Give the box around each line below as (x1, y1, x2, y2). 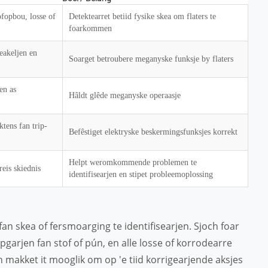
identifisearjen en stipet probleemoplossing (69, 170, 213, 179)
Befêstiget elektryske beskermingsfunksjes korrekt (69, 127, 237, 136)
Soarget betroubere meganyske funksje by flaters (69, 54, 233, 63)
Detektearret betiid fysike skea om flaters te (69, 12, 216, 21)
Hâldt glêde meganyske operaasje (69, 91, 181, 100)
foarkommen (69, 24, 112, 33)
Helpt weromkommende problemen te (69, 158, 197, 167)
